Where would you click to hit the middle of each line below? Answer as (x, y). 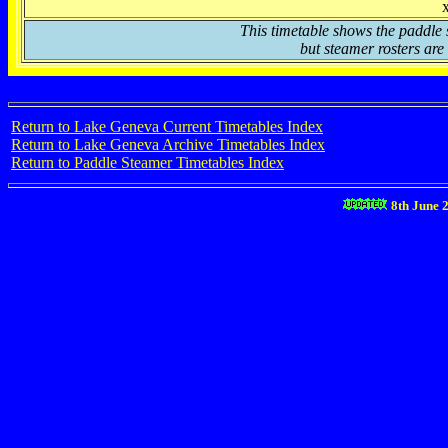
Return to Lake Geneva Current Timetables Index (167, 126)
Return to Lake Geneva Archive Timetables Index (168, 144)
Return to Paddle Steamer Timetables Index (147, 162)
